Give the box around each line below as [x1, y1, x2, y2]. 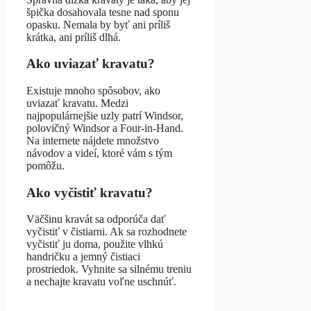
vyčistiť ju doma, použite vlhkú [26, 238, 163, 251]
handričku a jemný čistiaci [26, 251, 140, 263]
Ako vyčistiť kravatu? [26, 185, 153, 200]
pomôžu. [26, 159, 65, 171]
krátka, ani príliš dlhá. [26, 31, 121, 43]
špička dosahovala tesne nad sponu [26, 6, 179, 18]
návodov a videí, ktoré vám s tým [26, 146, 172, 159]
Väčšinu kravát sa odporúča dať [26, 213, 166, 226]
